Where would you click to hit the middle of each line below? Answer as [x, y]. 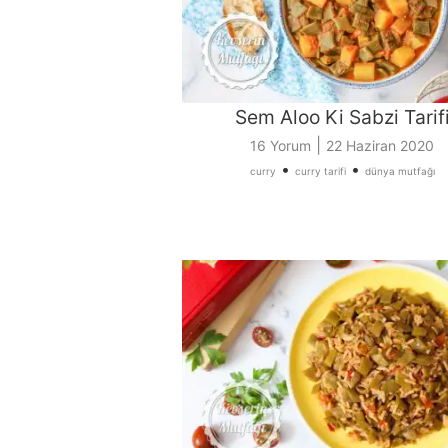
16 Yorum [280, 146]
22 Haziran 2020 [380, 146]
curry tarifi [320, 171]
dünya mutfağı [399, 171]
